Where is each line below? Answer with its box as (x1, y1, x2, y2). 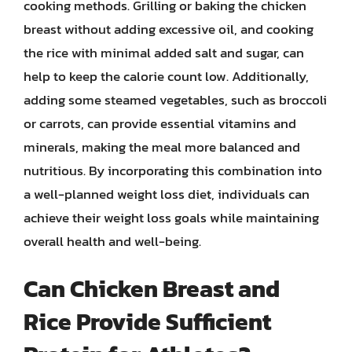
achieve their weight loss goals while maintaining (24, 207, 319, 228)
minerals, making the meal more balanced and (24, 136, 300, 157)
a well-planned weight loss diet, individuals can (24, 183, 310, 204)
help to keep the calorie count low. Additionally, (24, 65, 309, 86)
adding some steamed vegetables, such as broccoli (24, 89, 327, 110)
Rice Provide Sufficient (24, 304, 271, 339)
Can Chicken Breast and (24, 271, 280, 306)
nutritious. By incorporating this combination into (24, 159, 322, 181)
